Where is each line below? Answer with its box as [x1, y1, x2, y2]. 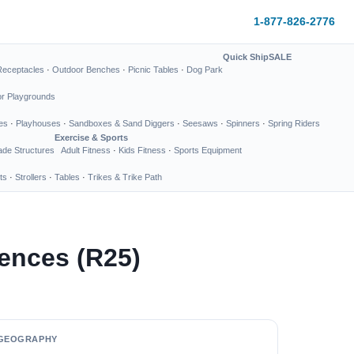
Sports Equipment [174, 145, 242, 155]
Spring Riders [268, 119, 320, 128]
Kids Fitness [119, 145, 166, 155]
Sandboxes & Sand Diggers [69, 119, 175, 128]
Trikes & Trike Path [88, 172, 162, 182]
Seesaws [183, 119, 218, 128]
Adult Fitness [61, 145, 111, 155]
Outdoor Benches [52, 65, 120, 74]
